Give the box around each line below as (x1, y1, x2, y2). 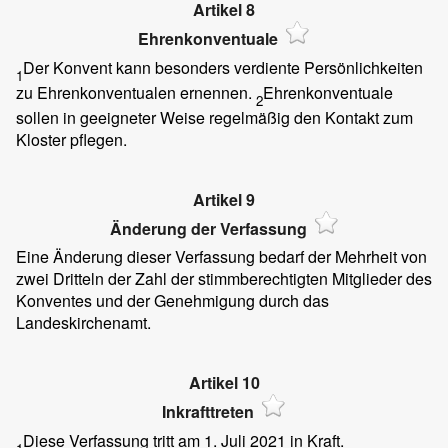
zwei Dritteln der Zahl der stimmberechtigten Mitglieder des (16, 267, 432, 291)
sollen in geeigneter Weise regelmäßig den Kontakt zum (16, 105, 413, 129)
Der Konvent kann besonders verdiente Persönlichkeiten (23, 55, 423, 79)
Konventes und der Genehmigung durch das (16, 289, 329, 313)
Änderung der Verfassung (109, 216, 307, 240)
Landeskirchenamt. (16, 311, 151, 335)
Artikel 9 (193, 187, 255, 211)
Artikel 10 (188, 371, 260, 395)
